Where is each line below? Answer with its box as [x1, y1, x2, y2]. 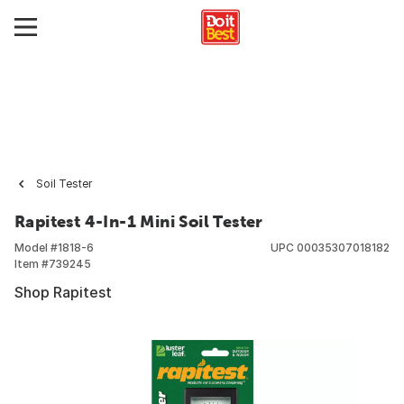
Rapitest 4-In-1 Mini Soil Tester [14, 212, 263, 231]
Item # [14, 257, 49, 271]
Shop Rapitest [14, 283, 112, 301]
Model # [14, 241, 58, 254]
